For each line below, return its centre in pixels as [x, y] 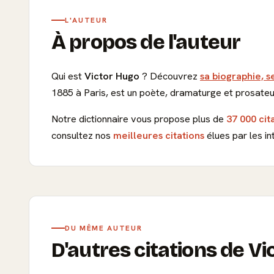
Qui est [68, 76]
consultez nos [82, 135]
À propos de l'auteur [146, 42]
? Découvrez [170, 76]
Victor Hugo [112, 76]
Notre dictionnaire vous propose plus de [139, 119]
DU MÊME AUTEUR [104, 228]
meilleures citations [159, 135]
